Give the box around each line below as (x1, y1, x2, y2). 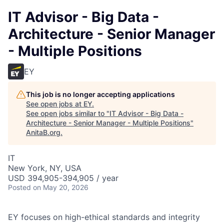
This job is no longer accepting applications (26, 90, 175, 98)
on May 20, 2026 (33, 183, 88, 191)
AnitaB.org (26, 128, 60, 136)
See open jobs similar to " (26, 109, 109, 117)
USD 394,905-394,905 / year (8, 173, 118, 183)
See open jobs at (26, 99, 83, 108)
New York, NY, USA (8, 163, 81, 173)
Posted (8, 183, 31, 191)
